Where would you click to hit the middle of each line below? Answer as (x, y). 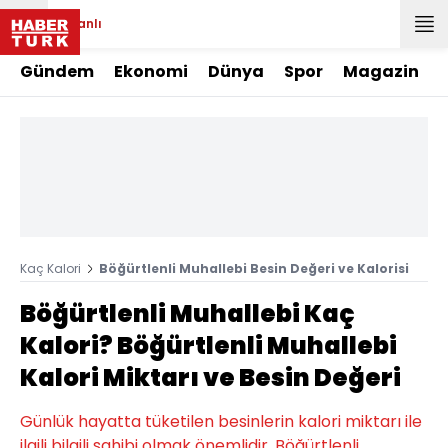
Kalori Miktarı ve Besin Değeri (210, 377)
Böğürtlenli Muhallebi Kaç (187, 313)
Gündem (57, 71)
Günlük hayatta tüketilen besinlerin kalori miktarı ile (221, 421)
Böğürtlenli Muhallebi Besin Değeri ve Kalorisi (254, 268)
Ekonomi (151, 71)
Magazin (381, 71)
